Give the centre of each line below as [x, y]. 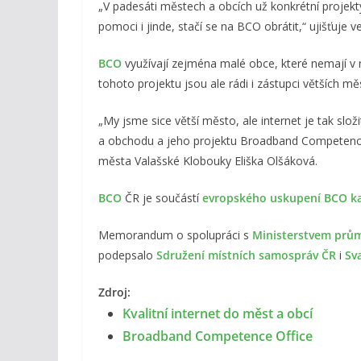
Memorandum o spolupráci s [175, 234]
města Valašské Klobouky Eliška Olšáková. [208, 160]
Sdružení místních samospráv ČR [246, 255]
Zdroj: [114, 292]
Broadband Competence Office [218, 336]
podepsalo [127, 255]
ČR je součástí [162, 197]
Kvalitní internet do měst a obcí [218, 313]
